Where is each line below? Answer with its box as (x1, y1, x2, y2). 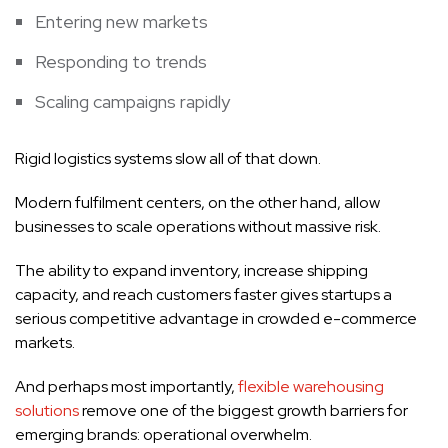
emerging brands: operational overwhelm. (15, 423, 312, 445)
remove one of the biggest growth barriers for (79, 399, 408, 421)
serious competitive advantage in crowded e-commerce (15, 307, 417, 329)
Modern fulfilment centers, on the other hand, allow (15, 191, 380, 213)
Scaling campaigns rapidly (35, 89, 230, 113)
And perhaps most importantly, (15, 375, 238, 397)
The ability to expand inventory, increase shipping (15, 259, 368, 281)
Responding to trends (35, 49, 207, 73)
